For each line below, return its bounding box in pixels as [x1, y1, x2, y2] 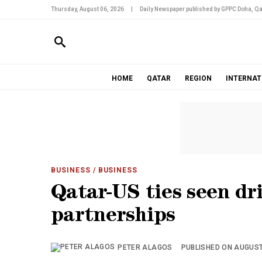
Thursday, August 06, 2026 [51, 6, 124, 12]
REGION [184, 74, 212, 82]
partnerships [51, 207, 175, 227]
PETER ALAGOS [118, 243, 173, 251]
